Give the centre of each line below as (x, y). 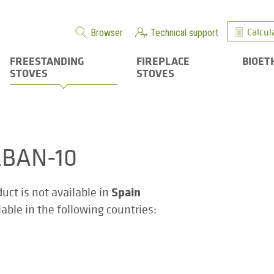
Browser (107, 33)
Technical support (184, 33)
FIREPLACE (163, 61)
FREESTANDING (47, 61)
